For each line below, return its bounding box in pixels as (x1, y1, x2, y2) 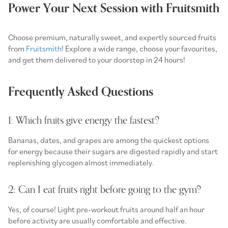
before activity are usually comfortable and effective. (8, 215, 187, 225)
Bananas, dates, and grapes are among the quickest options (8, 134, 209, 145)
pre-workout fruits (76, 204, 138, 214)
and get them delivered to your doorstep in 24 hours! (8, 54, 185, 65)
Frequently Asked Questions (8, 81, 153, 102)
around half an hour (138, 204, 205, 214)
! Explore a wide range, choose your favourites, (62, 43, 217, 53)
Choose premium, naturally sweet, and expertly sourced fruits (8, 32, 216, 42)
